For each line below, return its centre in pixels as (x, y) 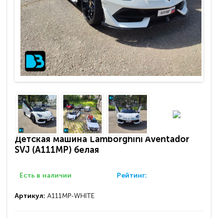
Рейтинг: (132, 175)
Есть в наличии (45, 175)
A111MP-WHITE (71, 196)
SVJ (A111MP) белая (57, 150)
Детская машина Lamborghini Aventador (102, 139)
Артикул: (31, 196)
